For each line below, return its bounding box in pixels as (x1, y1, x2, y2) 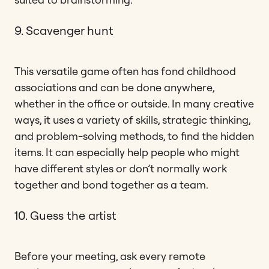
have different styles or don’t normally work (14, 161, 227, 175)
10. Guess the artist (14, 207, 116, 223)
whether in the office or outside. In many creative (14, 96, 254, 110)
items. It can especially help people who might (14, 145, 240, 159)
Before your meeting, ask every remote (14, 249, 205, 263)
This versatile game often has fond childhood (14, 64, 236, 78)
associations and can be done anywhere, (14, 80, 214, 94)
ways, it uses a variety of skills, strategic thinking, (14, 112, 250, 127)
